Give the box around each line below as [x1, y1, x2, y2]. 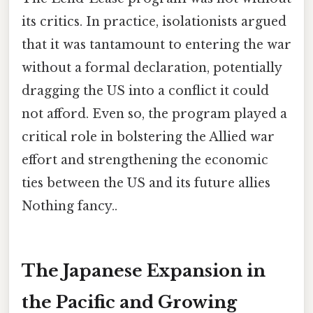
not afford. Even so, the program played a [22, 105, 287, 122]
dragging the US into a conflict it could [22, 82, 269, 99]
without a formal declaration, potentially [22, 59, 282, 75]
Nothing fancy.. [22, 198, 117, 214]
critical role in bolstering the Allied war [22, 129, 275, 145]
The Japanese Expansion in [22, 260, 265, 281]
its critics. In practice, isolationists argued [22, 13, 286, 29]
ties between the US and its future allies [22, 175, 270, 191]
